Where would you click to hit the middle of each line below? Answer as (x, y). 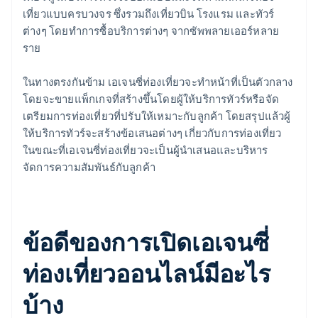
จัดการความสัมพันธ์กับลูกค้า (89, 167)
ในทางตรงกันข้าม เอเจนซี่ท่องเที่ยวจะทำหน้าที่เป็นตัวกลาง (158, 82)
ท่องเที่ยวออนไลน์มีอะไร (147, 273)
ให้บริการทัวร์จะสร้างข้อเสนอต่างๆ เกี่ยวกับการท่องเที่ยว (152, 133)
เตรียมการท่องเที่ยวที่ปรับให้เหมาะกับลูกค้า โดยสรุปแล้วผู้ (157, 116)
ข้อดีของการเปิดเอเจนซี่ (146, 242)
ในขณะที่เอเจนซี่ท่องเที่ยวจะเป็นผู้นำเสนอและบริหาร (146, 150)
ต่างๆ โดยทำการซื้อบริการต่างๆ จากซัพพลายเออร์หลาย (151, 31)
